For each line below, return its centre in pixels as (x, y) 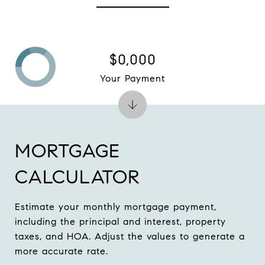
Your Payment (132, 78)
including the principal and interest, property (120, 222)
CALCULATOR (77, 177)
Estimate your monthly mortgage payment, (116, 207)
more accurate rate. (62, 251)
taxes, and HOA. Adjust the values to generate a (130, 236)
